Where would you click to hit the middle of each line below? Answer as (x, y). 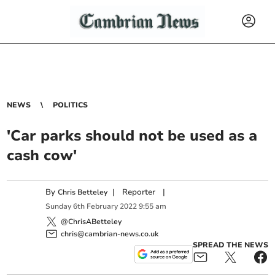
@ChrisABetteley (91, 221)
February (103, 207)
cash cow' (42, 155)
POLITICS (71, 105)
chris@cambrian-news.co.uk (110, 234)
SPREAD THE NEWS (230, 245)
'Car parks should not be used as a (132, 136)
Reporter (139, 192)
